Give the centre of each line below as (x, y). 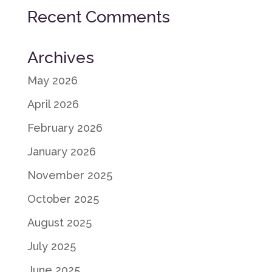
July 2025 (51, 246)
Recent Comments (98, 16)
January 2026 (61, 151)
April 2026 (53, 104)
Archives (60, 57)
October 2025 (63, 199)
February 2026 (65, 127)
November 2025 (70, 175)
